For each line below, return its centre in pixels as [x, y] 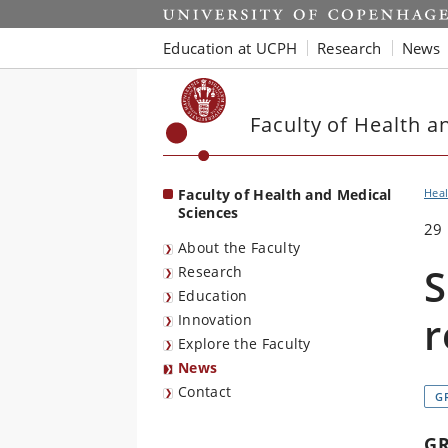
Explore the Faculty [244, 343]
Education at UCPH [230, 47]
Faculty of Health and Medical [285, 194]
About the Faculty [239, 247]
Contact [205, 391]
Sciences [208, 212]
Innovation [215, 319]
